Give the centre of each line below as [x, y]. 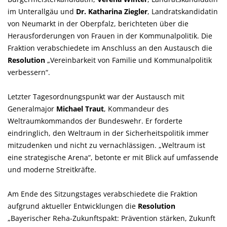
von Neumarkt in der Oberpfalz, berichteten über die [98, 24]
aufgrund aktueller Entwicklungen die [73, 206]
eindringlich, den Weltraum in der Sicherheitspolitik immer [108, 133]
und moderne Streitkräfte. [52, 169]
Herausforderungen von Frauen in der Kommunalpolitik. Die [110, 36]
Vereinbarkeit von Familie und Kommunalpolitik [129, 60]
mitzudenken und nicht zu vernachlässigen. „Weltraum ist [106, 145]
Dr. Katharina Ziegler [112, 11]
